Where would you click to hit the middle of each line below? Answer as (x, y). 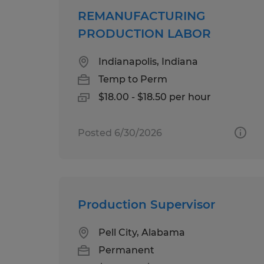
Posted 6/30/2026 (120, 133)
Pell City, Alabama (142, 232)
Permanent (126, 250)
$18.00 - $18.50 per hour (155, 97)
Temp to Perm (133, 79)
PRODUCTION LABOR (144, 33)
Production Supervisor (146, 204)
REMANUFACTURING (141, 16)
